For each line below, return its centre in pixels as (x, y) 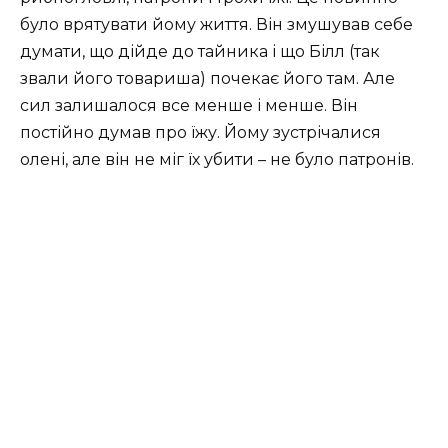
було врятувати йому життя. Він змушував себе (216, 25)
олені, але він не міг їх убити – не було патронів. (217, 160)
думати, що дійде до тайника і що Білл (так (200, 52)
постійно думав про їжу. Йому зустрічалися (200, 133)
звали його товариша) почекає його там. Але (207, 79)
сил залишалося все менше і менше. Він (189, 106)
